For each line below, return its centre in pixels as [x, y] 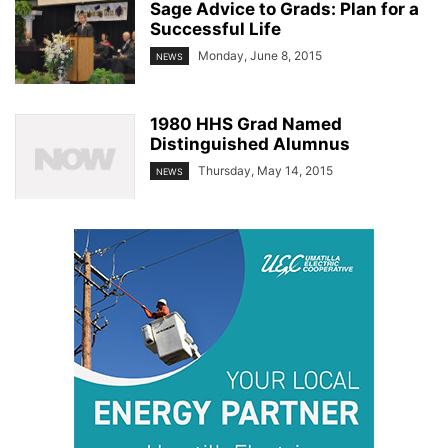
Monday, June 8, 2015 [260, 55]
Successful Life [215, 29]
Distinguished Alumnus [250, 144]
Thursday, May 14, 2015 [265, 170]
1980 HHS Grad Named [246, 124]
